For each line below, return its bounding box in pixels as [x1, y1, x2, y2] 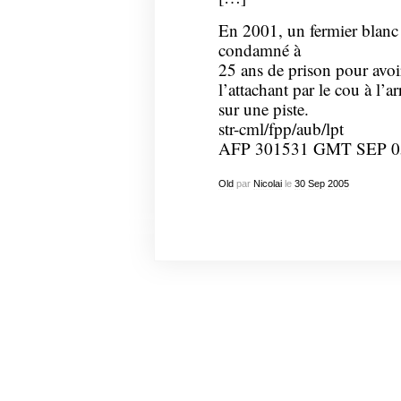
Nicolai [252, 178, 282, 190]
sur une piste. [218, 97, 309, 120]
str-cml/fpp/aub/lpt [218, 116, 344, 140]
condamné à [218, 38, 301, 61]
